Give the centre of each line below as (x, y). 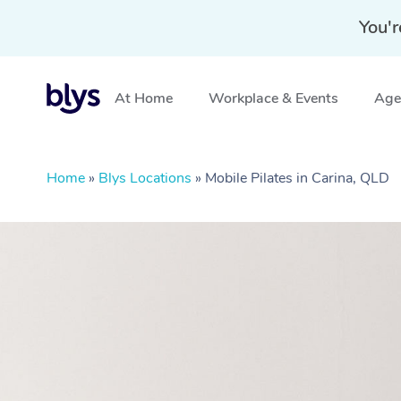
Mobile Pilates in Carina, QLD (297, 178)
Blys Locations (145, 178)
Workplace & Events (273, 98)
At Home (144, 98)
